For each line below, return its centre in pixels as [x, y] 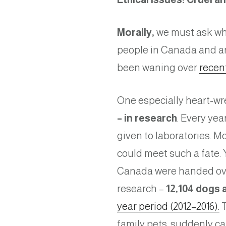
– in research [147, 118]
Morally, [136, 33]
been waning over [158, 68]
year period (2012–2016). [168, 207]
